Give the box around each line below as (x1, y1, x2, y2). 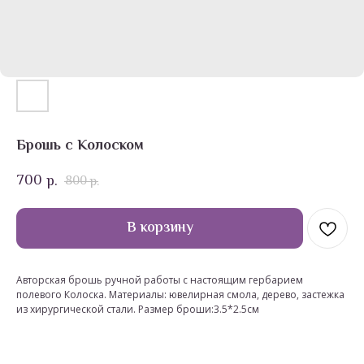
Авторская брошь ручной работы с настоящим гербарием (16, 273, 303, 287)
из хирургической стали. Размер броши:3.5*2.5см (16, 302, 259, 316)
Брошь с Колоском (16, 135, 144, 158)
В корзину (126, 216, 193, 240)
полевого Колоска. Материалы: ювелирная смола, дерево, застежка (16, 288, 344, 301)
